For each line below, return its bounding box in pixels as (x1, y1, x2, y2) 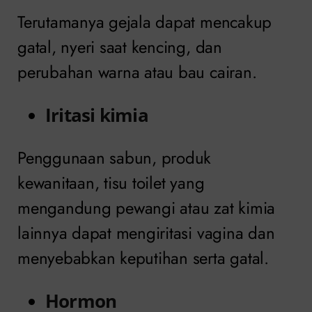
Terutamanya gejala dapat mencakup (17, 9, 272, 34)
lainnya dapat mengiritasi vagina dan (17, 220, 275, 245)
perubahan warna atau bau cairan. (17, 59, 257, 84)
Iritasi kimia (45, 102, 148, 127)
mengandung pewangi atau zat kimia (17, 195, 276, 220)
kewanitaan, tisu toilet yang (17, 170, 205, 195)
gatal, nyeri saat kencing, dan (17, 34, 222, 59)
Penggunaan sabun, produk (17, 145, 212, 170)
